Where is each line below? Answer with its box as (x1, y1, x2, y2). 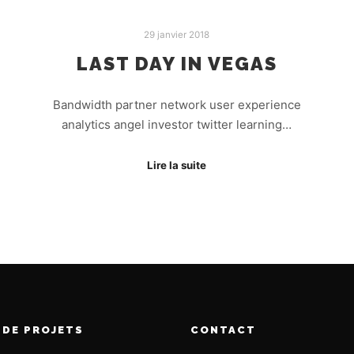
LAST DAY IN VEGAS (76, 52, 277, 75)
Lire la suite (147, 158, 207, 171)
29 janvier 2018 (144, 29, 210, 41)
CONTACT (190, 323, 257, 336)
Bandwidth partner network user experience (52, 97, 301, 113)
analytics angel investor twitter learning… (62, 117, 292, 133)
